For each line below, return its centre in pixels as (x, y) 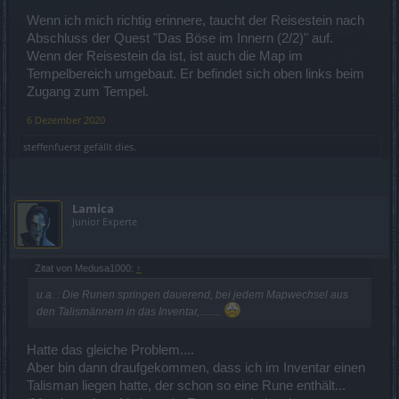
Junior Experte (105, 221)
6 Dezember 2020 (66, 119)
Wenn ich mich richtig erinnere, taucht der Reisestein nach (195, 20)
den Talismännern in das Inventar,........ (130, 311)
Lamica (93, 208)
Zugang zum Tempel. (88, 91)
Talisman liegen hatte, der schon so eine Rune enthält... (186, 386)
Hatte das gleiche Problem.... (110, 350)
